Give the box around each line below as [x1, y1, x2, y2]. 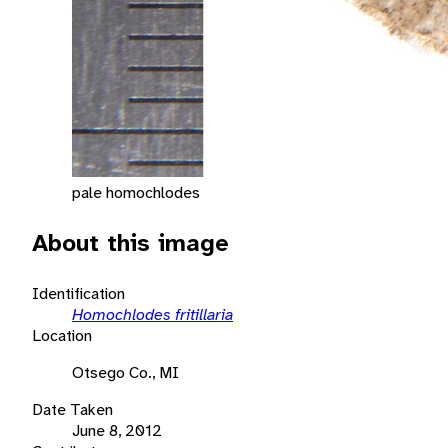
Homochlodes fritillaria [72, 303, 233, 325]
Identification [32, 282, 125, 304]
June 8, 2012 [72, 419, 162, 441]
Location [32, 324, 92, 346]
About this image [32, 226, 229, 259]
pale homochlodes [72, 181, 200, 203]
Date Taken [32, 398, 113, 420]
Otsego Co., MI [72, 361, 179, 383]
